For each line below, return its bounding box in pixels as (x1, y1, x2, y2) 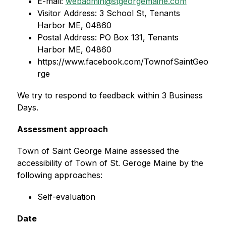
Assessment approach (17, 124, 108, 134)
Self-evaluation (37, 192, 95, 202)
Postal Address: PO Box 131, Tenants (37, 32, 179, 42)
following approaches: (17, 170, 102, 180)
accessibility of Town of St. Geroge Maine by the (17, 158, 203, 168)
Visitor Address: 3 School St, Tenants (37, 8, 180, 18)
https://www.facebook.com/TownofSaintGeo (37, 56, 208, 67)
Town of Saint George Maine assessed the (17, 146, 179, 156)
